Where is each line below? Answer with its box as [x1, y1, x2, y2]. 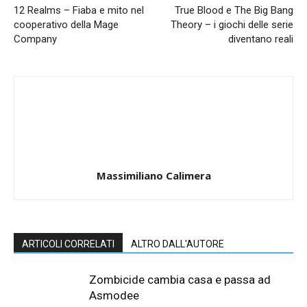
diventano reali [228, 32, 293, 45]
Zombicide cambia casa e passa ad [89, 272, 271, 286]
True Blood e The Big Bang [175, 3, 293, 16]
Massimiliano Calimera [96, 168, 211, 182]
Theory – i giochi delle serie [171, 18, 293, 31]
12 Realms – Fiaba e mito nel [14, 3, 144, 16]
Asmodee [89, 288, 139, 302]
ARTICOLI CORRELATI [22, 238, 114, 249]
